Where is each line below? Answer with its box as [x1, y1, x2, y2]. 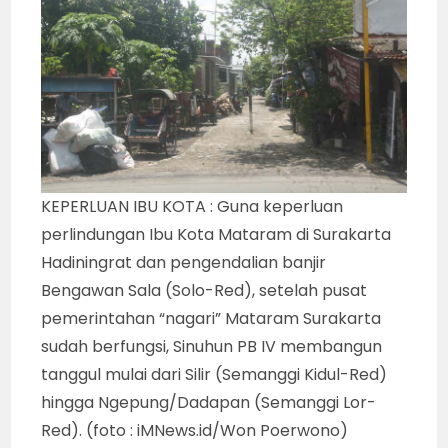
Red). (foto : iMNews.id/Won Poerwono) [41, 419, 349, 443]
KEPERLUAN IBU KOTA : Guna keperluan [41, 195, 344, 219]
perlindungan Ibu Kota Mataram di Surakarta [41, 223, 392, 247]
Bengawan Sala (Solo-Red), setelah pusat [41, 279, 368, 303]
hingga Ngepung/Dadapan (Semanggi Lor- [41, 391, 377, 415]
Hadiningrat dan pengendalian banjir [41, 251, 327, 275]
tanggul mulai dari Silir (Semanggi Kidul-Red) [41, 363, 388, 387]
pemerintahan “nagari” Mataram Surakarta [41, 307, 382, 331]
